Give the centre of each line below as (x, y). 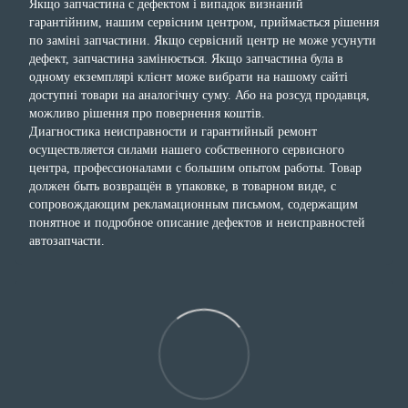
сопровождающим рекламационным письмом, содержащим (194, 204)
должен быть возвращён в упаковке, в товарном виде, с (183, 186)
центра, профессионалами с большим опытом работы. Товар (195, 168)
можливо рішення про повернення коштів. (149, 113)
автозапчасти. (69, 240)
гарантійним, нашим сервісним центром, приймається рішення (204, 22)
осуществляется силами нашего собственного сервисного (187, 149)
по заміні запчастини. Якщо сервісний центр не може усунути (203, 40)
